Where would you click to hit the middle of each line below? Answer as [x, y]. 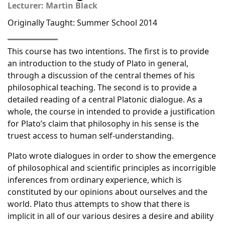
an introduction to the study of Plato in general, [98, 63]
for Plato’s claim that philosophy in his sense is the [103, 124]
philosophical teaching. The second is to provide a [102, 87]
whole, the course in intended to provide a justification [111, 111]
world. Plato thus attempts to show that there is [99, 204]
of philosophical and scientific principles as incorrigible [112, 168]
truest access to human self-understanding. [91, 136]
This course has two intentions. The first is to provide [108, 51]
